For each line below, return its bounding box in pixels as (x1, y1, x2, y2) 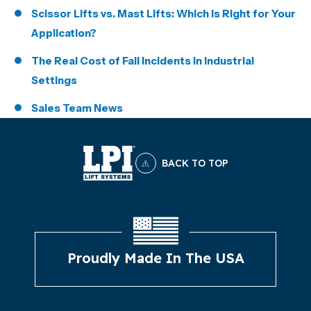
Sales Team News (31, 101, 123, 115)
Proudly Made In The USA (67, 249, 244, 267)
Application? (31, 26, 96, 40)
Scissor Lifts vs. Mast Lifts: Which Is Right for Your (31, 7, 296, 20)
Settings (31, 74, 77, 87)
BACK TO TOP (161, 157, 228, 169)
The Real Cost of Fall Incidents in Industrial (31, 54, 254, 67)
